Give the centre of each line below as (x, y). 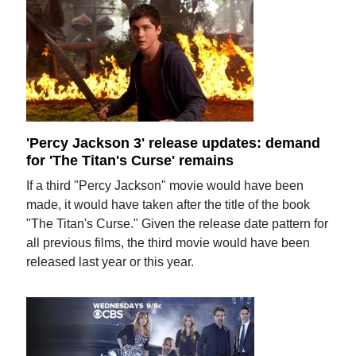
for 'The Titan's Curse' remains (130, 160)
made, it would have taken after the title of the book (168, 204)
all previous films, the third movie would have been (168, 242)
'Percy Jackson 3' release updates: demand (174, 143)
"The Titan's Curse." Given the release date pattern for (178, 223)
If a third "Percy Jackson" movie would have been (165, 185)
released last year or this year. (110, 261)
